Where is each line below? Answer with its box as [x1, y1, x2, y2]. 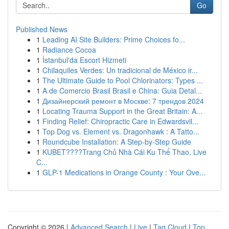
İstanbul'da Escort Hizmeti [42, 55, 126, 65]
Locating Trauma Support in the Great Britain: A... [42, 106, 202, 116]
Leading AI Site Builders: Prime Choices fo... [42, 34, 185, 44]
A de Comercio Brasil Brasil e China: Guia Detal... [42, 85, 202, 96]
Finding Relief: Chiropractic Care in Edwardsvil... [42, 116, 198, 126]
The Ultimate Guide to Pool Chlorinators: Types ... [42, 75, 203, 85]
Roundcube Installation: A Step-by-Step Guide [42, 136, 191, 147]
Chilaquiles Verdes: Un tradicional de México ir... [42, 65, 198, 75]
